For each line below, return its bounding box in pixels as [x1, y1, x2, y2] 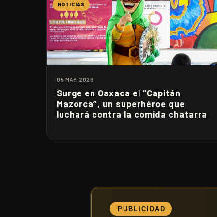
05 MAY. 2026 [57, 76, 93, 83]
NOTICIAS [58, 1, 85, 7]
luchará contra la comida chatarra [57, 109, 207, 120]
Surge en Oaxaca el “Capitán [57, 88, 181, 98]
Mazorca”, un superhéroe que [57, 98, 185, 109]
